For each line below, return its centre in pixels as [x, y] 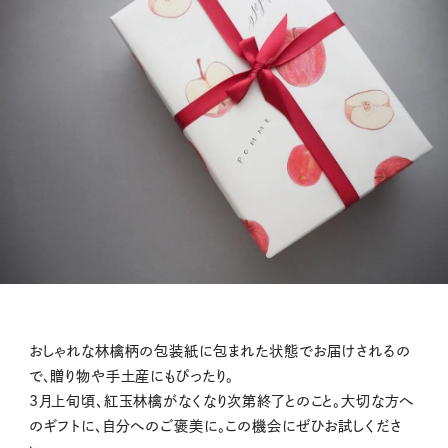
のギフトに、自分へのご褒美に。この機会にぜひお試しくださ [215, 426]
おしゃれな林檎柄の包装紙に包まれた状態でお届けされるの [219, 351]
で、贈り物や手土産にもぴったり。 [131, 376]
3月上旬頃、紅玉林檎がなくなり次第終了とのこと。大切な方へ [221, 401]
